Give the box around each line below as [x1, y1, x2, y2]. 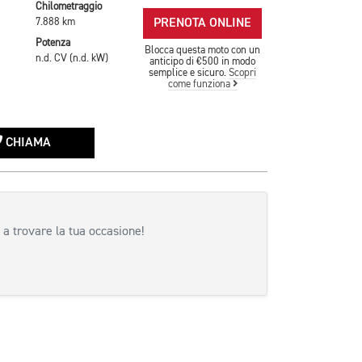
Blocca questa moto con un [145, 45, 261, 56]
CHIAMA [2, 137, 52, 150]
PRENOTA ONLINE [154, 17, 252, 30]
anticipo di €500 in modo [149, 57, 256, 67]
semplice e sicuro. [149, 68, 229, 78]
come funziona [167, 79, 233, 90]
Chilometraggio [36, 2, 103, 13]
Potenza [36, 37, 71, 48]
